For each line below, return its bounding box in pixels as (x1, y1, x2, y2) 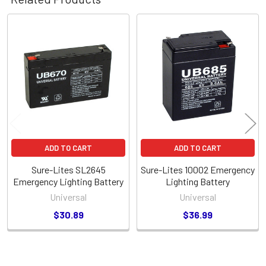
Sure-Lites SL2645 (31, 163, 106, 175)
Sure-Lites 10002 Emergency (141, 163, 255, 175)
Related (4, 34, 53, 53)
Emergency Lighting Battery (13, 175, 123, 187)
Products (4, 53, 64, 71)
